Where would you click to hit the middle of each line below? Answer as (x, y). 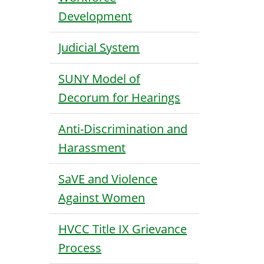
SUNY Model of (99, 79)
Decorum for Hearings (119, 98)
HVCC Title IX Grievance (123, 229)
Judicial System (99, 47)
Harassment (92, 148)
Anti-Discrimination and (123, 129)
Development (95, 16)
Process (80, 248)
